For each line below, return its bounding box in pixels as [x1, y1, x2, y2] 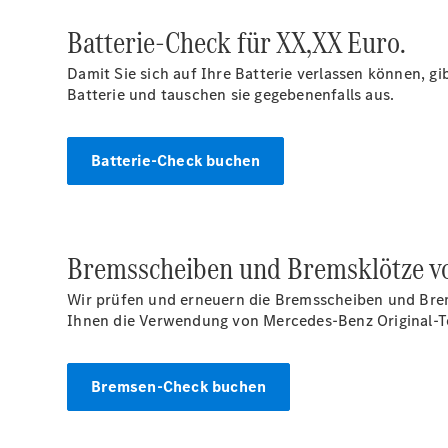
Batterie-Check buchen [91, 150, 261, 171]
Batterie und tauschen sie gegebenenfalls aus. [67, 84, 395, 105]
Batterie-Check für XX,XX [67, 21, 348, 64]
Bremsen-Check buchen [91, 376, 267, 397]
